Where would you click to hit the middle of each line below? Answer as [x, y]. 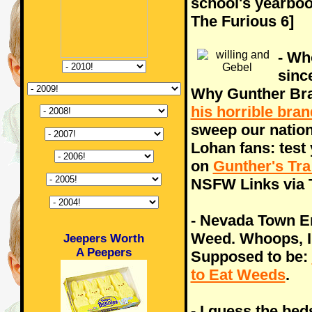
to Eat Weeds [238, 275]
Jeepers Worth [104, 238]
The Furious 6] [242, 21]
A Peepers [104, 252]
